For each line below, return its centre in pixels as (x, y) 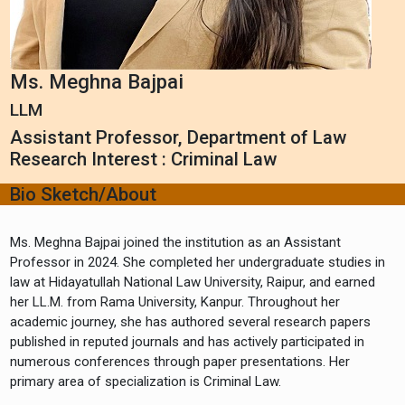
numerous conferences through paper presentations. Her (180, 361)
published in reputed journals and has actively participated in (188, 341)
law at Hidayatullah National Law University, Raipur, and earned (193, 282)
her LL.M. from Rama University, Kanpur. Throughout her (175, 301)
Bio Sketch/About (84, 195)
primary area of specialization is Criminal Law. (146, 381)
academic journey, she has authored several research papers (191, 321)
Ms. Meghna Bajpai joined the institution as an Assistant (176, 242)
